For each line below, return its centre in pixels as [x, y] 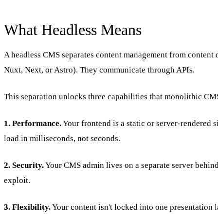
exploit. [17, 180]
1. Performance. [33, 123]
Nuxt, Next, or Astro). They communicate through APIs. [99, 70]
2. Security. [24, 165]
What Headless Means [73, 29]
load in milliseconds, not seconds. [62, 138]
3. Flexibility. [27, 207]
